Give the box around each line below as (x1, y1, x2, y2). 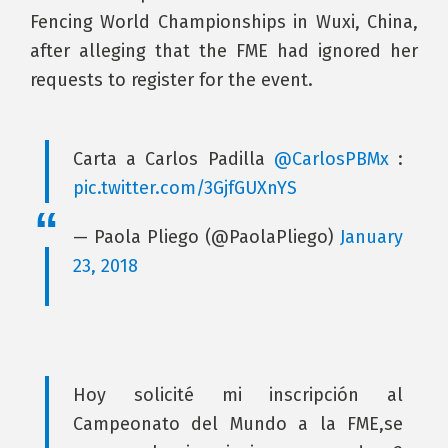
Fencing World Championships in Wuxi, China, (30, 11, 418, 33)
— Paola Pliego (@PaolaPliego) (73, 226, 340, 248)
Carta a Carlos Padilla (73, 148, 274, 170)
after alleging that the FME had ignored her (30, 40, 418, 62)
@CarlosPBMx (273, 148, 389, 170)
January (340, 226, 403, 248)
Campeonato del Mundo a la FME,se (73, 413, 403, 435)
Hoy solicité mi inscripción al (73, 384, 403, 406)
